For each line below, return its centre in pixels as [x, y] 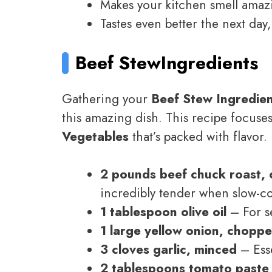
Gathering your [107, 99]
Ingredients [210, 63]
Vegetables [95, 136]
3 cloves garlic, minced [168, 250]
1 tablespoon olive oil [163, 212]
